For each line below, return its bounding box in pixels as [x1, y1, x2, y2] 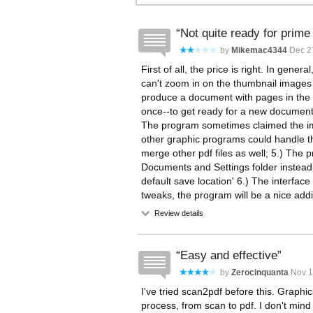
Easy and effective [180, 249, 277, 262]
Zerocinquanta [231, 268, 289, 277]
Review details [152, 209, 203, 217]
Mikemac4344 [231, 45, 287, 55]
